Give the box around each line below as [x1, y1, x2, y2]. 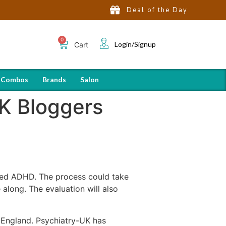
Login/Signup [114, 39, 156, 48]
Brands [42, 75, 66, 84]
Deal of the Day [127, 5, 188, 15]
